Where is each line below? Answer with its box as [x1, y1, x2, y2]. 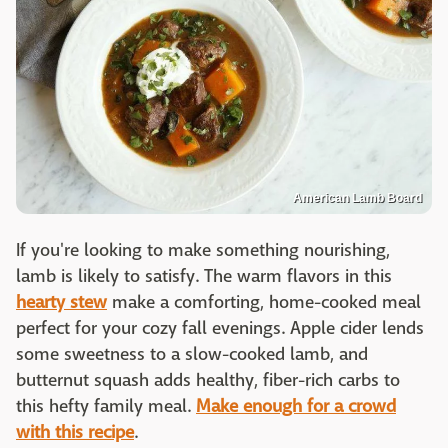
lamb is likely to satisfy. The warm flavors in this [16, 264, 392, 288]
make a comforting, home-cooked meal [107, 290, 421, 314]
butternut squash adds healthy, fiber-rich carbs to [16, 368, 400, 392]
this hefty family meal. [16, 394, 196, 418]
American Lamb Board [293, 190, 422, 205]
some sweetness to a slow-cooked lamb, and [16, 342, 368, 366]
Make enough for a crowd [196, 394, 396, 418]
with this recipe [16, 420, 134, 444]
